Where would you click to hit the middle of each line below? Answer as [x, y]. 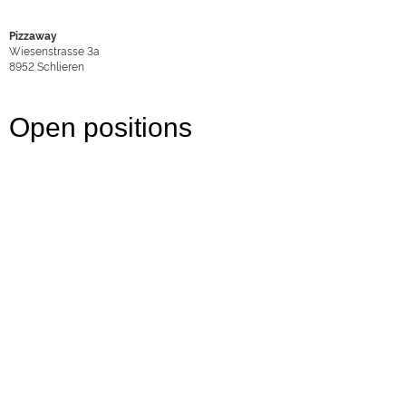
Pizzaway [33, 35]
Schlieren [61, 66]
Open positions [101, 127]
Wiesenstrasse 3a [54, 50]
